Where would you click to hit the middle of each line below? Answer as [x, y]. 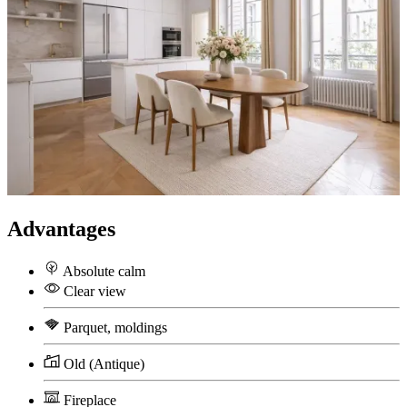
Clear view [95, 292]
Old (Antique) [104, 364]
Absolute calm [104, 272]
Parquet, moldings [115, 328]
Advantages [61, 229]
